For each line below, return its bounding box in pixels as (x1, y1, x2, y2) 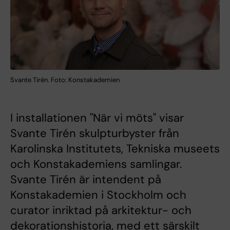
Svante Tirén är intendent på (10, 171, 161, 187)
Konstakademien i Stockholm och (10, 187, 186, 202)
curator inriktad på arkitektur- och (10, 202, 191, 218)
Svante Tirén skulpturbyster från (10, 125, 179, 141)
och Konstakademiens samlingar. (10, 156, 182, 171)
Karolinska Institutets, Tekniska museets (10, 141, 220, 156)
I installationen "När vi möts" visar (10, 110, 184, 125)
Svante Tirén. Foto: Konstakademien (10, 75, 120, 84)
